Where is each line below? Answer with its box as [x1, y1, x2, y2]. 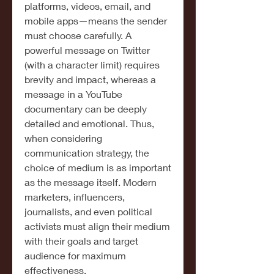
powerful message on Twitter [24, 44, 150, 56]
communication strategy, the [24, 147, 149, 158]
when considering [24, 132, 102, 144]
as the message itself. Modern [24, 176, 157, 188]
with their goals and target [24, 235, 138, 246]
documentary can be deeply [24, 103, 147, 114]
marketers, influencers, [24, 191, 125, 202]
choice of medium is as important [24, 161, 171, 173]
